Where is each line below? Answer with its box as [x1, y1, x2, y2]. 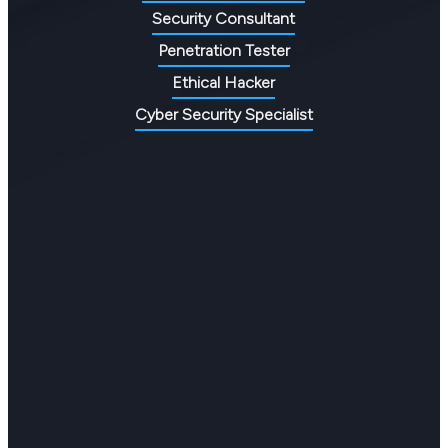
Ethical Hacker [172, 72, 276, 92]
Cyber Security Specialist [134, 104, 313, 124]
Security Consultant [152, 8, 296, 28]
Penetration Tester [157, 40, 290, 60]
